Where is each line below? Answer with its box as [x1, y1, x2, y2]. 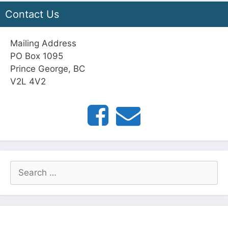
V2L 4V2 [10, 76, 46, 87]
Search [10, 161, 38, 172]
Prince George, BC [10, 64, 85, 74]
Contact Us [5, 8, 59, 21]
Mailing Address [10, 38, 76, 49]
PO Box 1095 [10, 51, 63, 62]
